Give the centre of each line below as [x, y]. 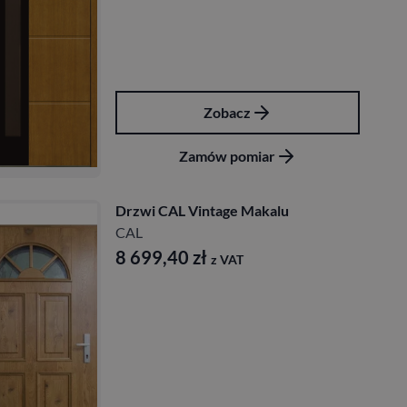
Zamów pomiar [227, 156]
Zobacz [227, 113]
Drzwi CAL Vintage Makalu [202, 211]
